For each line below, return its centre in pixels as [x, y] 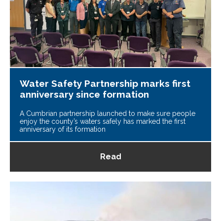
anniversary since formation [84, 94]
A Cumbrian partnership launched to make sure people [108, 114]
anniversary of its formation [63, 129]
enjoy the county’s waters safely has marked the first [103, 122]
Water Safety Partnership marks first [105, 84]
